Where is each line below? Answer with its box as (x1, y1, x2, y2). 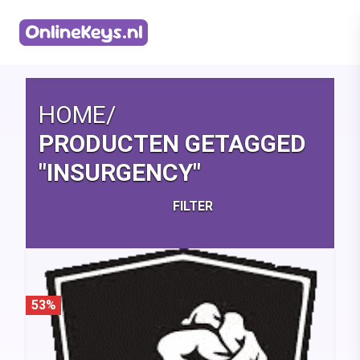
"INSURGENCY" (39, 158, 201, 187)
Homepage (18, 47, 80, 63)
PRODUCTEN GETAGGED (39, 129, 306, 158)
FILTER (173, 198, 213, 215)
